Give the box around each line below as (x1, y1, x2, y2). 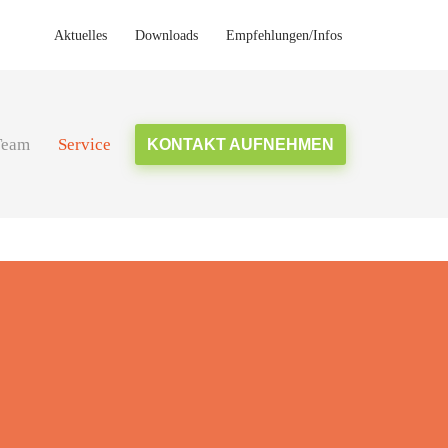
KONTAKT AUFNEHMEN (147, 135, 334, 153)
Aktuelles (54, 27, 107, 43)
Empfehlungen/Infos (226, 27, 342, 43)
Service (58, 135, 111, 154)
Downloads (135, 27, 198, 43)
